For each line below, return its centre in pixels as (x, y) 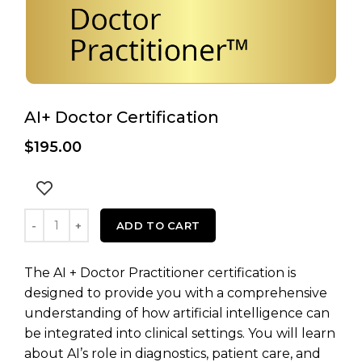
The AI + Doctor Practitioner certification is (160, 273)
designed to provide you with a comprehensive (176, 293)
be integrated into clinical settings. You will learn (180, 333)
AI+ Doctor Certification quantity (120, 217)
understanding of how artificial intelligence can (177, 313)
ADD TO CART (158, 225)
